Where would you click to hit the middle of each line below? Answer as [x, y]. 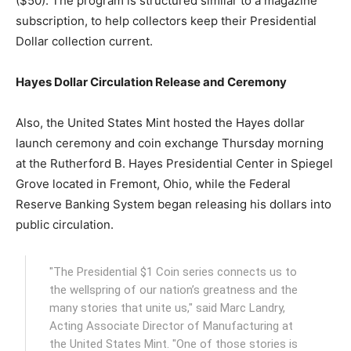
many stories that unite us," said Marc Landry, [168, 308]
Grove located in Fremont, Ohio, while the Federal [153, 183]
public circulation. [65, 224]
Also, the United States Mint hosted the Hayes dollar [160, 122]
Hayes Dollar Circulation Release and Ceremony [151, 81]
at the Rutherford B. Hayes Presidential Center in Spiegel [174, 163]
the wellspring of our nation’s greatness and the [174, 289]
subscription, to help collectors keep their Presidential [166, 20]
